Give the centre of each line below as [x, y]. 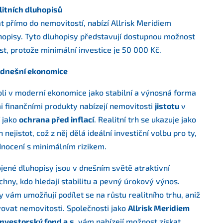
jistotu [167, 106]
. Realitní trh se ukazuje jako [145, 119]
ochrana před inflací [56, 119]
